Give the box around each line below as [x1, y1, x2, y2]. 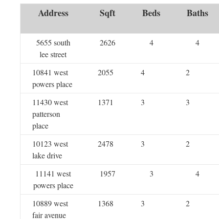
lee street [40, 49, 66, 59]
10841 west [32, 67, 68, 77]
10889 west [32, 198, 68, 208]
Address [38, 6, 68, 19]
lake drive [32, 150, 62, 160]
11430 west [32, 97, 68, 107]
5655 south [36, 37, 70, 47]
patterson [32, 109, 60, 119]
